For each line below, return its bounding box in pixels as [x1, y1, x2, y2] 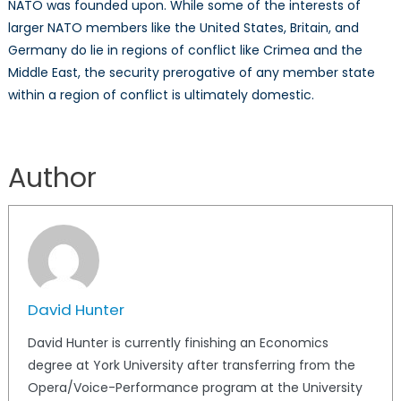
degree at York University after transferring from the [27, 355, 355, 374]
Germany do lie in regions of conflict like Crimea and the [7, 40, 363, 59]
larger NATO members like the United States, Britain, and [7, 18, 359, 37]
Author [7, 158, 97, 197]
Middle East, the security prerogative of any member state [7, 63, 375, 81]
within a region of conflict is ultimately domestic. [7, 85, 314, 104]
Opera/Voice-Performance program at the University [27, 378, 363, 397]
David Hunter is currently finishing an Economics [27, 333, 328, 352]
